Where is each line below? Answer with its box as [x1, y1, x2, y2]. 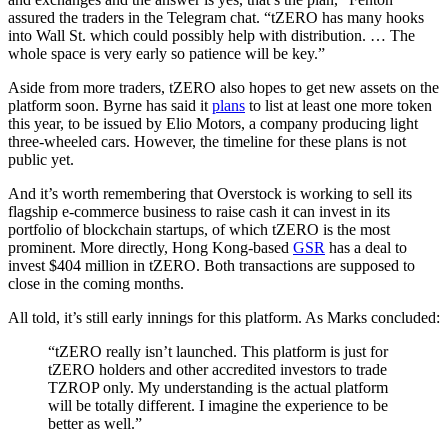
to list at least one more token [245, 96, 432, 114]
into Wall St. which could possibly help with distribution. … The [8, 26, 415, 44]
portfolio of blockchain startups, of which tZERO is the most [8, 220, 390, 238]
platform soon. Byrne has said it [8, 96, 212, 114]
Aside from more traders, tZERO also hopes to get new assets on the [8, 78, 439, 96]
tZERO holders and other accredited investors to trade [48, 360, 387, 378]
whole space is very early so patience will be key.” [8, 44, 325, 62]
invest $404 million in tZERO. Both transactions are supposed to [8, 256, 415, 274]
